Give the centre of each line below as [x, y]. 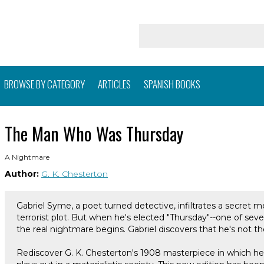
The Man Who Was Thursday [94, 134]
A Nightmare [27, 157]
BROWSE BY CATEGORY [44, 84]
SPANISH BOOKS [172, 84]
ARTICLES [114, 84]
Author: [22, 174]
